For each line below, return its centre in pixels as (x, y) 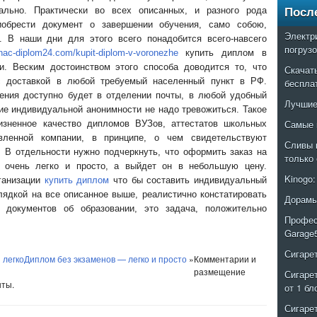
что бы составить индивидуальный (188, 180)
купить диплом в (222, 52)
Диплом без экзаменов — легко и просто (105, 258)
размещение (220, 271)
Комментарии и (225, 258)
